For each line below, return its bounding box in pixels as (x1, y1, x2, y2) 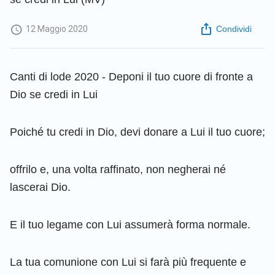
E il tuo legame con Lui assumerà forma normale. (10, 218, 250, 231)
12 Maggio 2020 (26, 24, 88, 34)
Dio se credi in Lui (10, 88, 98, 101)
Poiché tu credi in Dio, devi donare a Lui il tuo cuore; (10, 125, 265, 138)
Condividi (216, 24, 252, 34)
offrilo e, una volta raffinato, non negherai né (10, 163, 226, 176)
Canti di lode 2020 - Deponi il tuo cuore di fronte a (10, 70, 253, 83)
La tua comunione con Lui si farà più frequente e (10, 255, 246, 268)
